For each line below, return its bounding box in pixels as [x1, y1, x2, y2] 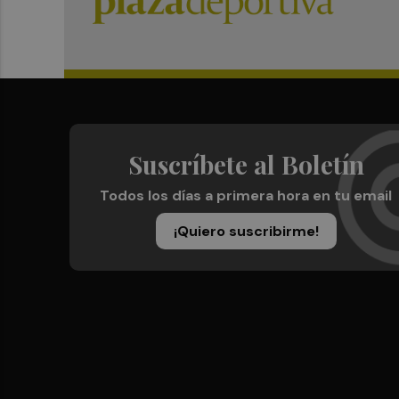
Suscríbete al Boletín [127, 148, 364, 181]
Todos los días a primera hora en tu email [100, 186, 392, 205]
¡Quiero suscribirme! [173, 222, 319, 240]
